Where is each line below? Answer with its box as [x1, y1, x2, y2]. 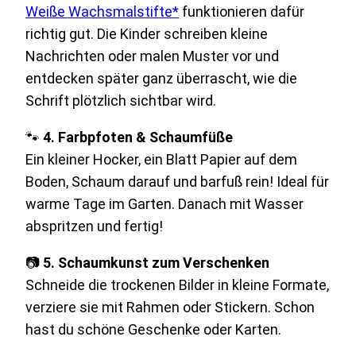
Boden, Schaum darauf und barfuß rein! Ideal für [25, 172, 329, 190]
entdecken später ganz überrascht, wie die [25, 69, 297, 87]
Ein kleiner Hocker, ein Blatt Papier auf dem [25, 150, 297, 168]
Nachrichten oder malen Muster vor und [25, 47, 279, 64]
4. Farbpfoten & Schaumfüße [43, 128, 233, 145]
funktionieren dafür [179, 2, 304, 20]
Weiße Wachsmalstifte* [25, 2, 179, 20]
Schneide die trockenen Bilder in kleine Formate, [25, 276, 329, 293]
